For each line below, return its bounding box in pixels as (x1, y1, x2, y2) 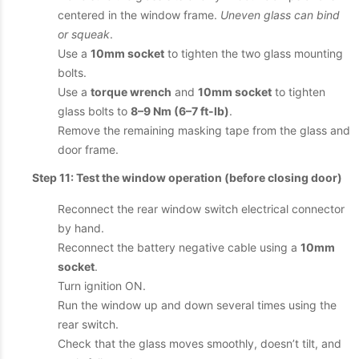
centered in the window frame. (58, 8, 220, 22)
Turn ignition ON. (58, 279, 146, 292)
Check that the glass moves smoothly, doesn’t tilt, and (58, 337, 341, 350)
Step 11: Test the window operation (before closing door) (32, 171, 342, 184)
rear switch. (58, 317, 119, 331)
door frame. (58, 143, 119, 156)
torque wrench (91, 85, 171, 99)
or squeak (58, 27, 110, 41)
